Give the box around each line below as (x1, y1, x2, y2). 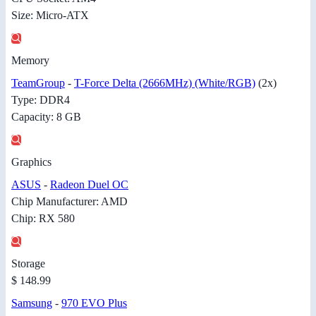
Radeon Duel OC (50, 178, 128, 190)
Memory (11, 54, 49, 66)
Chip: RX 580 (11, 212, 75, 224)
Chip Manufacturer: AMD (11, 195, 128, 207)
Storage (11, 257, 45, 269)
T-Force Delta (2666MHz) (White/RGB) (74, 76, 255, 89)
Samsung (11, 296, 52, 309)
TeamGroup (11, 76, 65, 89)
